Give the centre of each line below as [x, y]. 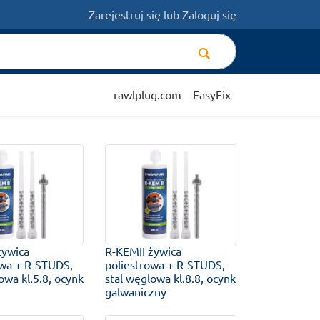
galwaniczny [136, 292]
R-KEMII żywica [144, 251]
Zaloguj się [209, 14]
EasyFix [212, 94]
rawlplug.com [147, 94]
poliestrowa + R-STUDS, [165, 265]
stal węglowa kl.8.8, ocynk [171, 278]
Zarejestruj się [125, 14]
